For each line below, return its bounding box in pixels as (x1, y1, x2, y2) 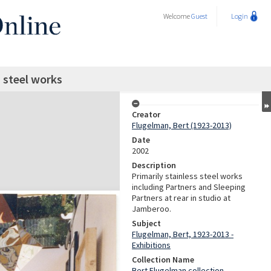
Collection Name (132, 254, 194, 265)
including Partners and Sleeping (132, 181, 246, 192)
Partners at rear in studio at (132, 192, 230, 203)
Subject (132, 218, 161, 229)
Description (132, 160, 176, 171)
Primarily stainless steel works (132, 171, 243, 181)
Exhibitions (132, 240, 171, 250)
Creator (132, 109, 160, 120)
